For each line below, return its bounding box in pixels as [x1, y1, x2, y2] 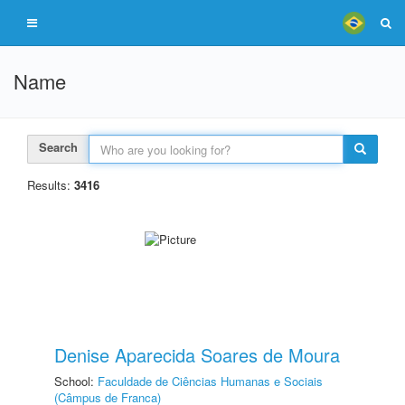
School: [54, 372, 98, 390]
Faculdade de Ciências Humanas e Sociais [98, 372, 323, 390]
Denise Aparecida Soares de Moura [54, 342, 340, 368]
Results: [27, 176, 74, 193]
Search [39, 138, 78, 155]
